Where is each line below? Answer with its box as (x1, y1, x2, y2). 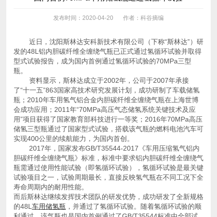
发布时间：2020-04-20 (53, 15, 113, 22)
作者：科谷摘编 (123, 15, 164, 22)
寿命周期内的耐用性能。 (13, 183, 88, 191)
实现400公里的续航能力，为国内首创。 (13, 135, 134, 143)
